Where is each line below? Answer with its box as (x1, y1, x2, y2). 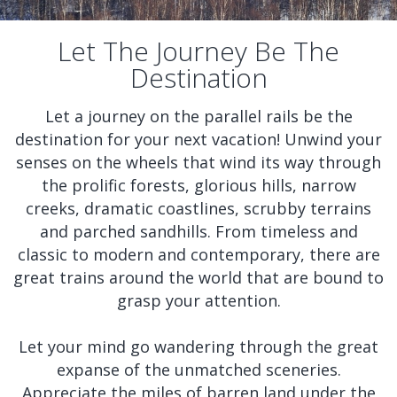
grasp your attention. (116, 290, 281, 311)
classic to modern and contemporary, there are (17, 244, 380, 265)
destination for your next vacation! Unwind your (15, 128, 382, 150)
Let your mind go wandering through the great (19, 336, 378, 357)
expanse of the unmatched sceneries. (56, 359, 341, 380)
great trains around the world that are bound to (13, 267, 384, 288)
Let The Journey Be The (58, 33, 339, 69)
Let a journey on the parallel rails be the (44, 105, 353, 127)
